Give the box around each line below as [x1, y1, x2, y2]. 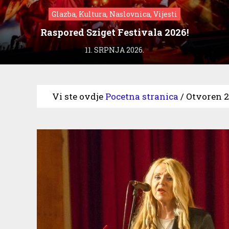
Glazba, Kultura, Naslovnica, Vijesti [52, 9, 177, 19]
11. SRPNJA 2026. [85, 44, 144, 55]
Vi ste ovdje [52, 90, 103, 102]
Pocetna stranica [105, 90, 178, 102]
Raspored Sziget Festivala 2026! [40, 26, 189, 38]
